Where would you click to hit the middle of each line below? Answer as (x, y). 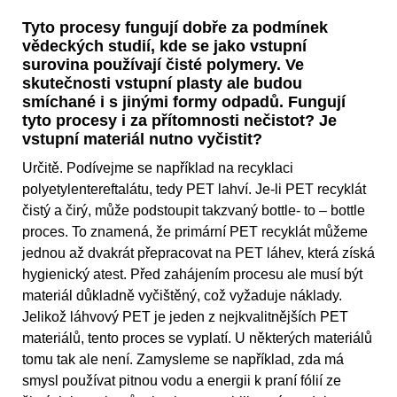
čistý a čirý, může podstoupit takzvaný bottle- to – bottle (194, 211)
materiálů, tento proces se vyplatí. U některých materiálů (197, 339)
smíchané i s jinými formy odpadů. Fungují (184, 102)
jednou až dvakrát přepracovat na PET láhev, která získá (198, 253)
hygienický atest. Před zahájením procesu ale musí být (192, 275)
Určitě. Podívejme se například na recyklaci (158, 168)
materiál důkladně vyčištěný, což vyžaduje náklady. (182, 296)
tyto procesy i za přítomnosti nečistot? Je (179, 121)
